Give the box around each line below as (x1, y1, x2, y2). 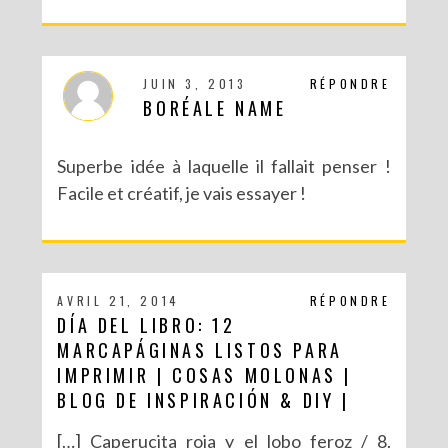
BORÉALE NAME (143, 94, 287, 121)
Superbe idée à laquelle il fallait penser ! (57, 154, 391, 177)
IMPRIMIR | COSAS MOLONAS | (57, 361, 353, 388)
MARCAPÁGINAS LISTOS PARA (57, 336, 343, 363)
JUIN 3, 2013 (143, 74, 247, 92)
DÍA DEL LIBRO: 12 (57, 311, 236, 338)
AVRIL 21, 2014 (57, 291, 180, 309)
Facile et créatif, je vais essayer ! (57, 181, 307, 204)
